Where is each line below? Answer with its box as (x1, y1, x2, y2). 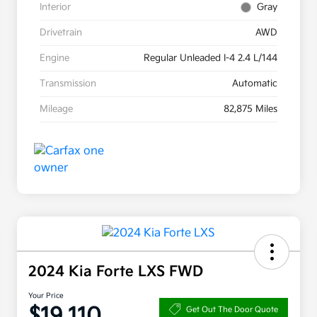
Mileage (40, 103, 73, 115)
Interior (40, 1, 71, 13)
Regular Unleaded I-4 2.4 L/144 (144, 52, 277, 64)
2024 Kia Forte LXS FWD (28, 263, 203, 281)
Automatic (232, 78, 277, 90)
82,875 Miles (224, 103, 277, 115)
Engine (40, 52, 69, 64)
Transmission (40, 78, 96, 90)
